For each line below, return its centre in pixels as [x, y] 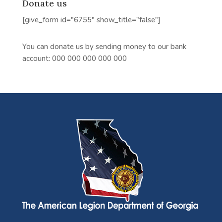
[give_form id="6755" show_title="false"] [91, 20]
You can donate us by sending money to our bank [104, 47]
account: [37, 58]
